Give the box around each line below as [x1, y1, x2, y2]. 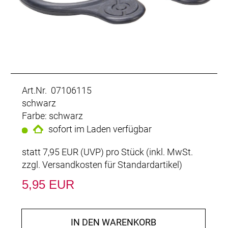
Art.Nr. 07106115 [22, 84, 92, 96]
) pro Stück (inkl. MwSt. [101, 146, 193, 157]
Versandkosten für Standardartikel [42, 159, 179, 170]
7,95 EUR [43, 146, 78, 157]
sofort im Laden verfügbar [48, 123, 152, 134]
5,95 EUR [22, 177, 74, 191]
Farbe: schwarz [22, 110, 83, 121]
